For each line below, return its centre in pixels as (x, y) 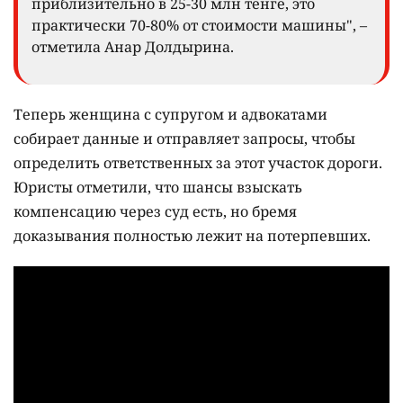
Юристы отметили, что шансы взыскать (158, 188)
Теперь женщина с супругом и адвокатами (170, 115)
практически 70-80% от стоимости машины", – (199, 26)
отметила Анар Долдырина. (133, 47)
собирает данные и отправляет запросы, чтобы (184, 139)
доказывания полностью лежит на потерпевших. (194, 236)
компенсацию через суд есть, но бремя (155, 212)
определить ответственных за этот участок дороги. (198, 163)
